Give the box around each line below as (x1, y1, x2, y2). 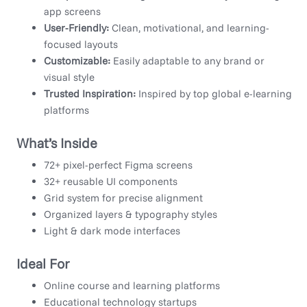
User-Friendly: (44, 21, 109, 35)
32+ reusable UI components (44, 175, 177, 188)
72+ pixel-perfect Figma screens (44, 158, 193, 172)
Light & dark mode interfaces (44, 224, 180, 238)
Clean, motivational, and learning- (109, 21, 269, 35)
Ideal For (16, 255, 70, 273)
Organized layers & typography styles (44, 208, 217, 221)
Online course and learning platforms (44, 279, 220, 293)
